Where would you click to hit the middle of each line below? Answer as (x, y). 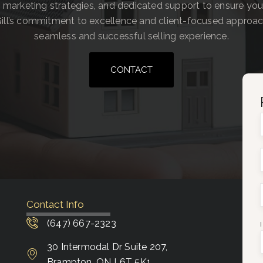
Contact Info (55, 204)
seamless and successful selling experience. (131, 36)
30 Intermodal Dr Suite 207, (107, 247)
